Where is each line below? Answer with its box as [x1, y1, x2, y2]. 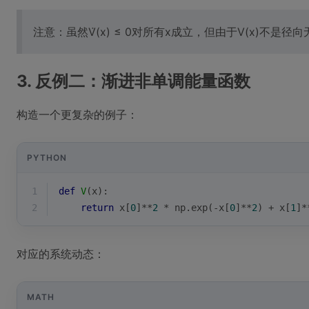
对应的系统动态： [17, 247, 105, 261]
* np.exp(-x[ [158, 202, 230, 213]
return [81, 202, 114, 213]
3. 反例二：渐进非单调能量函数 [17, 71, 250, 91]
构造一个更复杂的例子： [17, 108, 138, 121]
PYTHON [27, 152, 67, 163]
